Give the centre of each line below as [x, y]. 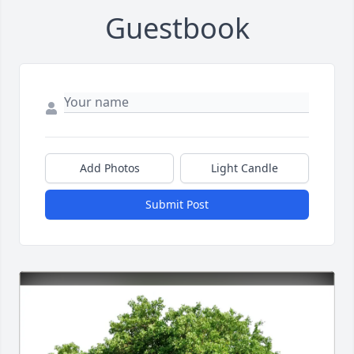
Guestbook [177, 28]
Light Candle [245, 168]
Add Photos [109, 168]
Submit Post [177, 204]
